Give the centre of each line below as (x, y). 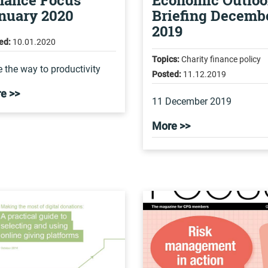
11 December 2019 (191, 101)
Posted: (166, 74)
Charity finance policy (220, 59)
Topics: (165, 59)
